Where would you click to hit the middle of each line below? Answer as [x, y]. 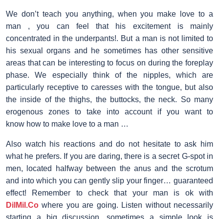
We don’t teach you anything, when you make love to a [109, 14]
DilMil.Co [22, 205]
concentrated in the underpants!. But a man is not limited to [109, 38]
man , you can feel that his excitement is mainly [109, 26]
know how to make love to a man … [67, 124]
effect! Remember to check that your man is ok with [109, 193]
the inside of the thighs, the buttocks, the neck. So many [109, 99]
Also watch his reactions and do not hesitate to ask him [109, 144]
